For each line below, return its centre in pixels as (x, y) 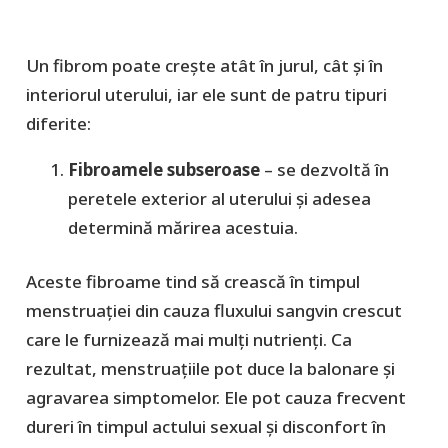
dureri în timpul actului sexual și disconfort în (205, 427)
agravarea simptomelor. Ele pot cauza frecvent (215, 398)
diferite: (58, 123)
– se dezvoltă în (324, 169)
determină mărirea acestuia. (183, 227)
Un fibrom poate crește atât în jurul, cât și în (204, 65)
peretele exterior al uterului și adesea (219, 198)
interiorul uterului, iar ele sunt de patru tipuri (206, 94)
